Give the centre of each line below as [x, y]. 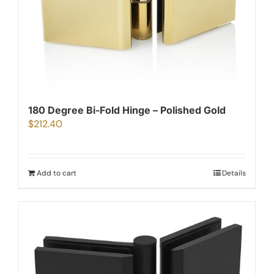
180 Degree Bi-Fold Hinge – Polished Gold [127, 110]
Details [234, 173]
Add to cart [57, 173]
